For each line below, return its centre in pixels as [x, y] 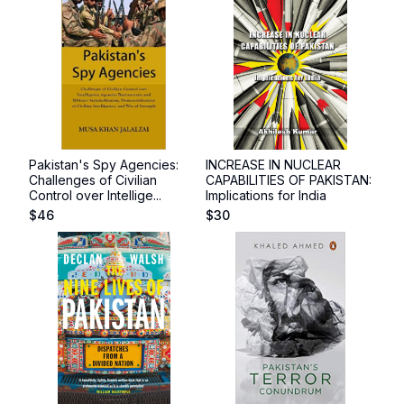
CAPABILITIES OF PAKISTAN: [289, 180]
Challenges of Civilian [93, 180]
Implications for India [266, 195]
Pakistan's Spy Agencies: [104, 165]
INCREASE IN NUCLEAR [273, 165]
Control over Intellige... [95, 195]
